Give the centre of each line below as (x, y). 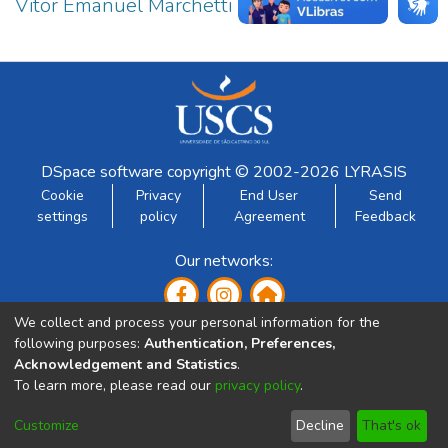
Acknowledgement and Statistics (125, 364)
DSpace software (102, 172)
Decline (320, 426)
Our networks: (224, 261)
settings (62, 216)
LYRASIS (375, 172)
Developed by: (224, 387)
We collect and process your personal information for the (197, 322)
